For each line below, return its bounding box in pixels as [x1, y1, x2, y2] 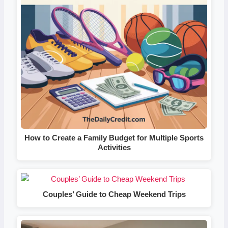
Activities [97, 142, 131, 152]
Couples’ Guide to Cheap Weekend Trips [42, 189, 186, 198]
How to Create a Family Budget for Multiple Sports [24, 133, 204, 142]
